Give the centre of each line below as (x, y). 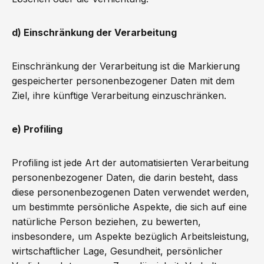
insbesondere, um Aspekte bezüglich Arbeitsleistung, (131, 236)
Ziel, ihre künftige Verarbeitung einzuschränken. (119, 95)
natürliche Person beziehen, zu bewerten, (106, 222)
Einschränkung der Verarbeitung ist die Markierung (126, 66)
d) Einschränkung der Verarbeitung (94, 32)
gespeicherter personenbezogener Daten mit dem (123, 81)
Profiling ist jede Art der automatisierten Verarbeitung (130, 163)
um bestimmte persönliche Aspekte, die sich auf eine (129, 207)
